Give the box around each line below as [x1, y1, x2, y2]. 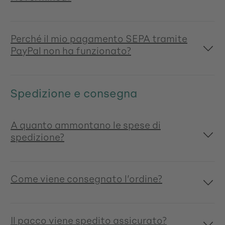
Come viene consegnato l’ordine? [11, 172, 162, 185]
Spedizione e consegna [10, 86, 137, 100]
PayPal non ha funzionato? [11, 44, 131, 57]
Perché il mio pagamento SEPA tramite [11, 32, 187, 45]
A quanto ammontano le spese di [11, 119, 161, 131]
